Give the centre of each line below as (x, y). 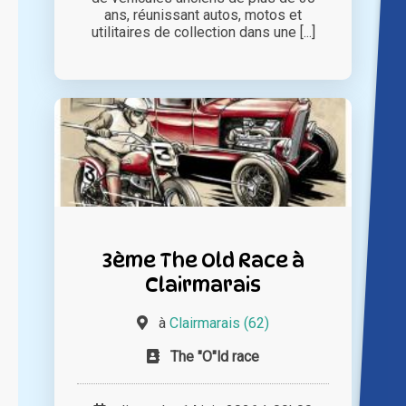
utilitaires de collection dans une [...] (203, 33)
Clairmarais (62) (219, 324)
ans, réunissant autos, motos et (203, 15)
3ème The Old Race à (203, 260)
